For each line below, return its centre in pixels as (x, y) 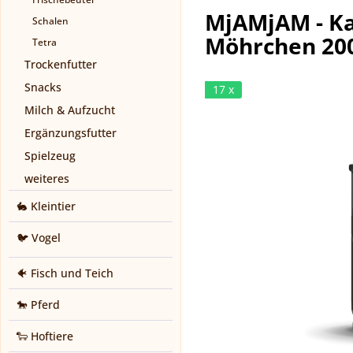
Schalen (50, 21)
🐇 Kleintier (46, 206)
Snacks (43, 87)
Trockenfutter (61, 65)
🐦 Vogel (39, 238)
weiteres (47, 179)
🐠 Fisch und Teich (65, 273)
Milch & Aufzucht (70, 110)
